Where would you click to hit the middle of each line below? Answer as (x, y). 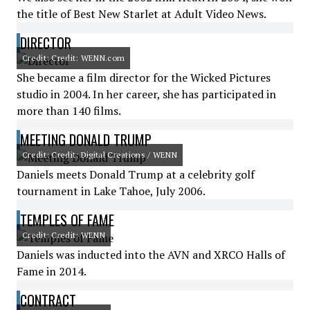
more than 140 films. (69, 111)
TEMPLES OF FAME (67, 220)
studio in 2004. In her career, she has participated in (146, 94)
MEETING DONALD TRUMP (86, 140)
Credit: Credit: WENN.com (74, 58)
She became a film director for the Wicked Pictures (144, 77)
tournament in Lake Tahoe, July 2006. (111, 191)
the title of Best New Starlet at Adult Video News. (142, 14)
